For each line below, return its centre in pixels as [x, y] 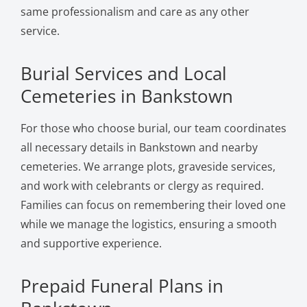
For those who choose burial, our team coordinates [153, 128]
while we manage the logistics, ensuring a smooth [148, 224]
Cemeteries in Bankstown [126, 96]
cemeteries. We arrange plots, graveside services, [148, 166]
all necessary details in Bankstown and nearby [139, 147]
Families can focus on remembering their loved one [153, 205]
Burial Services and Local [123, 73]
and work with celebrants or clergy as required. [142, 185]
